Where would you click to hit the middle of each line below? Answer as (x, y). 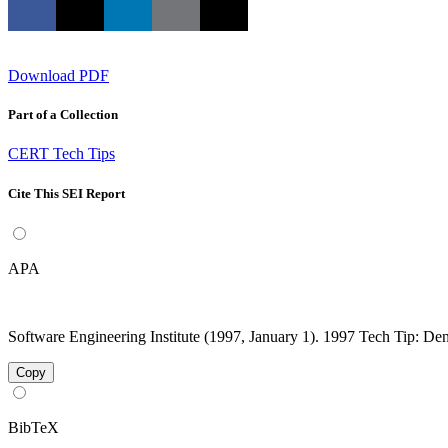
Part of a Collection (63, 115)
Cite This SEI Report (66, 193)
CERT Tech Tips (61, 154)
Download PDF (58, 76)
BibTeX (33, 427)
